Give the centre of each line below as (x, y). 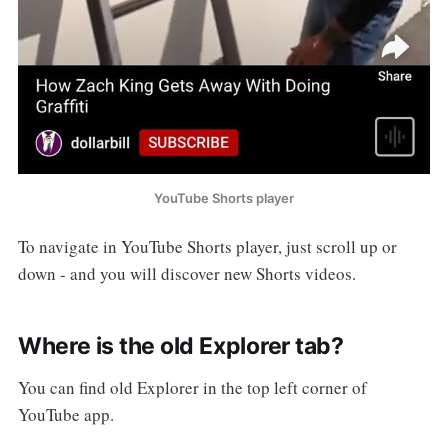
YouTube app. (65, 415)
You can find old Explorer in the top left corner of (192, 388)
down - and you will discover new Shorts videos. (186, 274)
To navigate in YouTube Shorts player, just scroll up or (207, 247)
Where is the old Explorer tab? (181, 346)
